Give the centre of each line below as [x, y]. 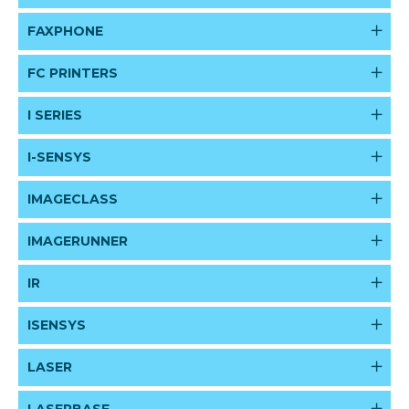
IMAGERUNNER [78, 241]
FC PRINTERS [73, 73]
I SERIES [55, 115]
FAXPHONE [65, 31]
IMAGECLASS [73, 199]
